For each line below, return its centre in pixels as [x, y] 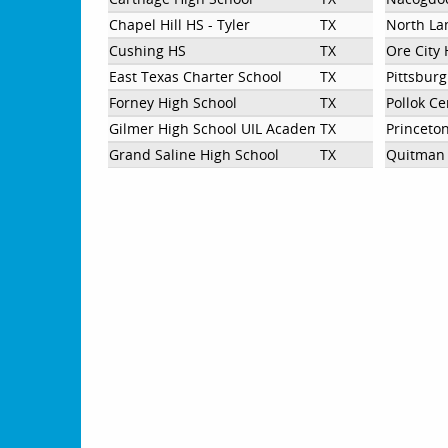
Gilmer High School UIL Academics [224, 128]
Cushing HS [148, 50]
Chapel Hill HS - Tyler [180, 24]
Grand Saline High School [194, 154]
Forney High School [173, 102]
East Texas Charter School [196, 76]
